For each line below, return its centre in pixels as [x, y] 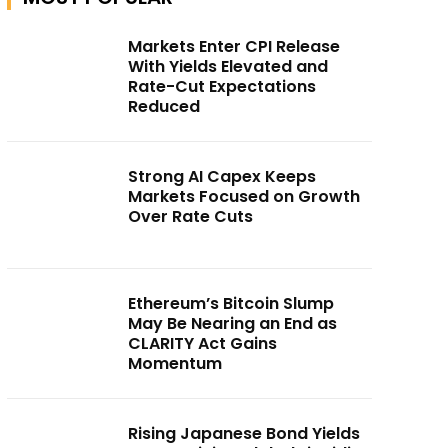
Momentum [175, 363]
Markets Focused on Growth [244, 196]
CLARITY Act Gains [203, 343]
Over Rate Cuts [191, 216]
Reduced [164, 106]
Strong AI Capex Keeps [222, 176]
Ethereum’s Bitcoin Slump [231, 303]
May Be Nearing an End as [233, 323]
